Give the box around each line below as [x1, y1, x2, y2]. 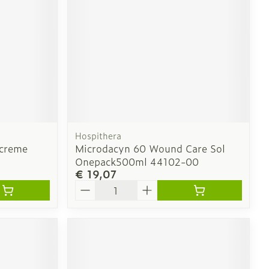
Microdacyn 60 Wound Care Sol [75, 141, 226, 156]
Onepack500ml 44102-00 [75, 154, 199, 169]
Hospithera [75, 128, 122, 142]
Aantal [74, 178, 106, 193]
